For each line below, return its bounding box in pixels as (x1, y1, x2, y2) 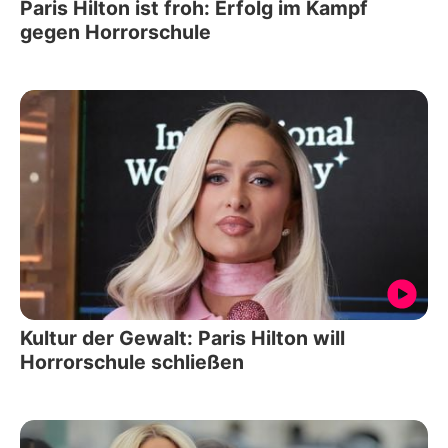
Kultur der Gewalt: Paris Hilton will (20, 325, 345, 350)
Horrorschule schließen (20, 349, 244, 374)
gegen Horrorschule (20, 20, 211, 45)
